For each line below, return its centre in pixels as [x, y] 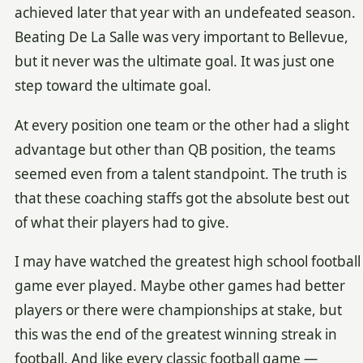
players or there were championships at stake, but [178, 310]
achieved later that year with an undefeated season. [185, 13]
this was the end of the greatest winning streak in [175, 335]
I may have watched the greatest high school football [187, 262]
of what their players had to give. [122, 222]
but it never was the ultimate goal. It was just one [174, 62]
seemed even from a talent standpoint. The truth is [180, 173]
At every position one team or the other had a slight [181, 125]
